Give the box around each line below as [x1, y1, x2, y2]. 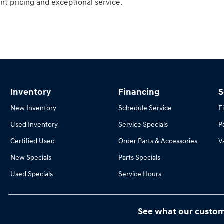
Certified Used [10, 136, 55, 145]
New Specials [10, 153, 51, 162]
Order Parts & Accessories [118, 136, 197, 145]
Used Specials [10, 169, 53, 178]
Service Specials [118, 120, 168, 129]
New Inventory [10, 103, 56, 112]
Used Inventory [10, 120, 58, 129]
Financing [118, 86, 160, 98]
